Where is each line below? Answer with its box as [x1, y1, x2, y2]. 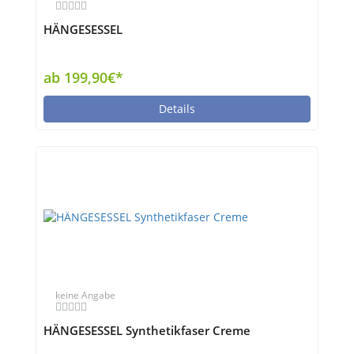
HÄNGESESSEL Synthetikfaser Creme [43, 322, 250, 339]
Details [159, 101, 195, 116]
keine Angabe [55, 288, 115, 302]
